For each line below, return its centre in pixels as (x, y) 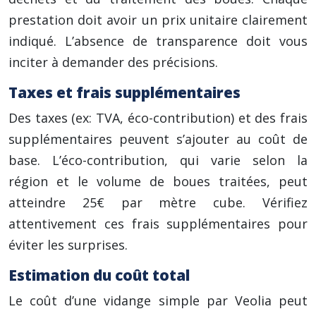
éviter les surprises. (68, 245)
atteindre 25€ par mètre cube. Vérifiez (158, 202)
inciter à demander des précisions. (113, 62)
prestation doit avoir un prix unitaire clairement (158, 20)
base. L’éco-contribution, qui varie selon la (158, 160)
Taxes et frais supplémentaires (124, 92)
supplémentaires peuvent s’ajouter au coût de (158, 139)
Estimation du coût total (99, 275)
